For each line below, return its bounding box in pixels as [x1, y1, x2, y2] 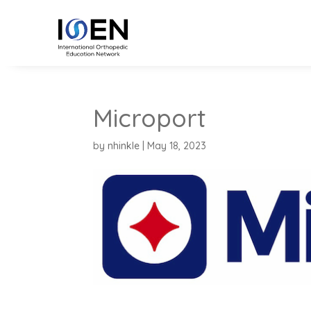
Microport [93, 102, 207, 133]
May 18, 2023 [147, 139, 207, 152]
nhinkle [108, 139, 140, 152]
